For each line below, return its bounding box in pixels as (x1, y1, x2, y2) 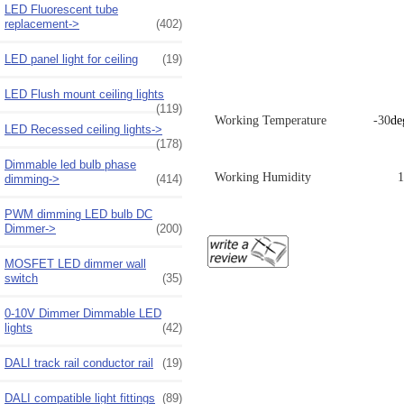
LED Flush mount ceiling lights (5, 87, 164, 101)
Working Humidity (214, 170, 311, 185)
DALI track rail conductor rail (5, 355, 153, 370)
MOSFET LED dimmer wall (5, 256, 146, 271)
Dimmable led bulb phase (5, 157, 136, 171)
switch (5, 271, 38, 285)
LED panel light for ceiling (5, 51, 138, 66)
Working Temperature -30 (214, 114, 390, 128)
